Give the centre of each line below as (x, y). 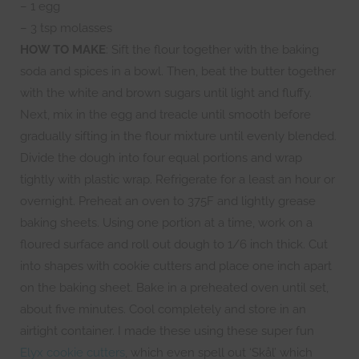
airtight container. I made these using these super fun (167, 331)
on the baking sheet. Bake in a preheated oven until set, (174, 288)
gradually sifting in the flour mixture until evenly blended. (178, 136)
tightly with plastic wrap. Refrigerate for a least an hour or (177, 179)
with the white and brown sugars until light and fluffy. (166, 93)
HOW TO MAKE (63, 50)
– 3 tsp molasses (66, 28)
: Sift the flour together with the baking (212, 50)
